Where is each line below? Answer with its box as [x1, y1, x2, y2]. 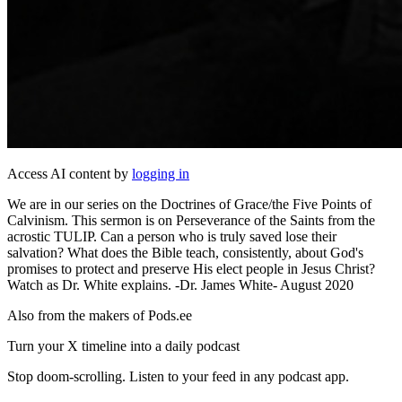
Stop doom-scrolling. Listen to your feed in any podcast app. [7, 368, 349, 384]
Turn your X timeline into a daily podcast [7, 337, 240, 354]
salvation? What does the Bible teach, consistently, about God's [7, 244, 363, 260]
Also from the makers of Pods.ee [7, 307, 192, 323]
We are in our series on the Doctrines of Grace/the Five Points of [7, 196, 371, 212]
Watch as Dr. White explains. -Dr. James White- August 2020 [7, 276, 354, 293]
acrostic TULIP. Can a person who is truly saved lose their [7, 228, 336, 244]
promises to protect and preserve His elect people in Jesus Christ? [7, 260, 375, 276]
